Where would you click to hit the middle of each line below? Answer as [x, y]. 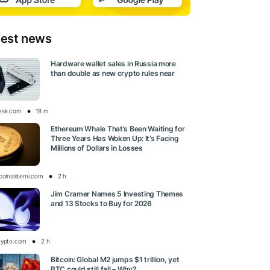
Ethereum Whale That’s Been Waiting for [118, 129]
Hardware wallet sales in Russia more [113, 64]
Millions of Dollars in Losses [97, 148]
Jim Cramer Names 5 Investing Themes [117, 194]
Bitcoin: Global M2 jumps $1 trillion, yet [115, 259]
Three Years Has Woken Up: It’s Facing [115, 139]
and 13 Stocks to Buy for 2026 [101, 204]
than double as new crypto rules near [113, 74]
